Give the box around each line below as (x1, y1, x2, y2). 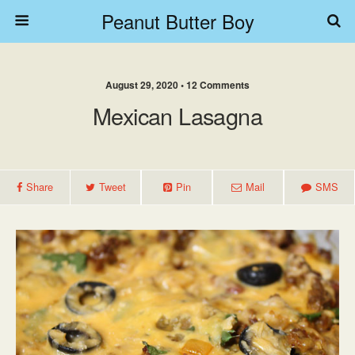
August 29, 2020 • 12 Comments (105, 78, 250, 92)
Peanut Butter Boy (101, 7, 254, 35)
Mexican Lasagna (92, 99, 263, 132)
